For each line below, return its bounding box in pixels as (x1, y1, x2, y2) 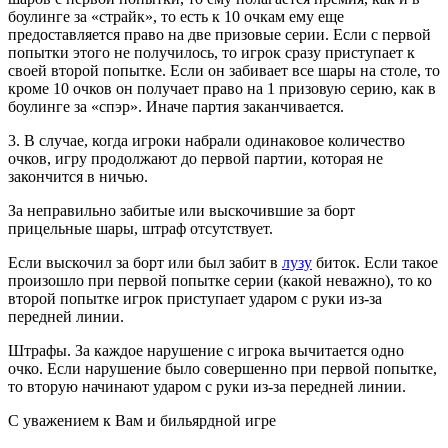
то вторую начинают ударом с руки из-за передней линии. (8, 378, 406, 396)
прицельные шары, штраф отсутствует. (8, 220, 273, 238)
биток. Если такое (312, 254, 438, 272)
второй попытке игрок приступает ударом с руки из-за (8, 290, 382, 308)
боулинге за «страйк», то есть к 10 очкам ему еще (8, 8, 344, 26)
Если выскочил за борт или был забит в (8, 254, 282, 272)
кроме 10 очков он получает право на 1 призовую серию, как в (8, 80, 436, 98)
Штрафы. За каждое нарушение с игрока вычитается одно (8, 342, 404, 360)
